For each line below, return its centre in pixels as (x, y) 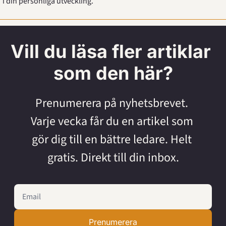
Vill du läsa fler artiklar (111, 51)
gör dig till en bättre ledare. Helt (112, 139)
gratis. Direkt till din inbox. (113, 158)
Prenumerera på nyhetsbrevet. (112, 103)
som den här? (113, 73)
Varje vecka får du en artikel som (112, 121)
